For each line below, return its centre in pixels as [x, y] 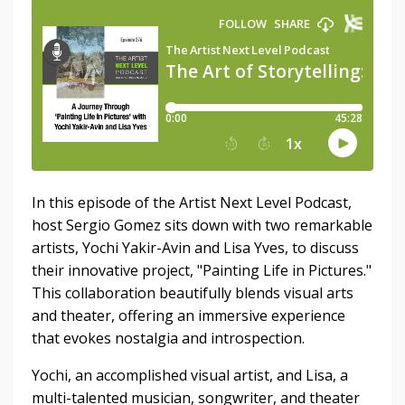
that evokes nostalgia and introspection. [168, 339]
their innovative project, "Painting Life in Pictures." [202, 271]
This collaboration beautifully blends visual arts [193, 293]
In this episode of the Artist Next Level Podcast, [192, 203]
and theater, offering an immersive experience [188, 316]
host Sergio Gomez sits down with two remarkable [202, 226]
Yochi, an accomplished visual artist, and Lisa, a [190, 376]
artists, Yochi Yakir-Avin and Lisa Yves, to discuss [195, 248]
